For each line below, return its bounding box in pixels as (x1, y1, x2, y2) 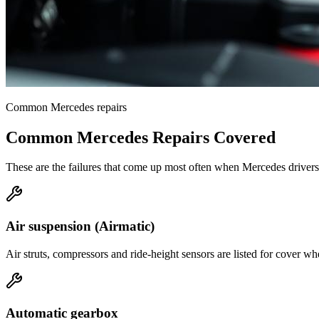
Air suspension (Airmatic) (6, 219, 155, 234)
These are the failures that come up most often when (6, 161, 242, 174)
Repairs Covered (148, 127, 276, 147)
